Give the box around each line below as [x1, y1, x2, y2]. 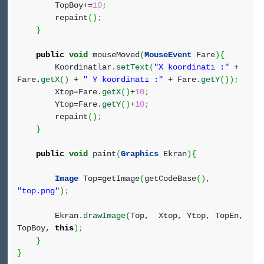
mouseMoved [88, 50, 140, 60]
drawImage [83, 211, 126, 220]
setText [116, 62, 149, 72]
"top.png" [17, 186, 60, 196]
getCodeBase [144, 174, 196, 183]
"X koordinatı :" [154, 62, 229, 72]
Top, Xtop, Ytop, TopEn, [130, 211, 243, 220]
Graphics [121, 149, 159, 159]
